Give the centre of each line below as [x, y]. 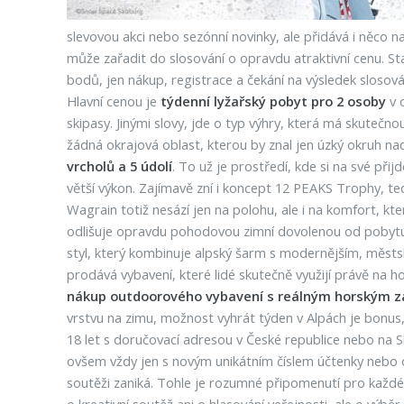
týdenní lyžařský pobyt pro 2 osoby [273, 101]
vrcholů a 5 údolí [119, 166]
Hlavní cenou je [113, 101]
